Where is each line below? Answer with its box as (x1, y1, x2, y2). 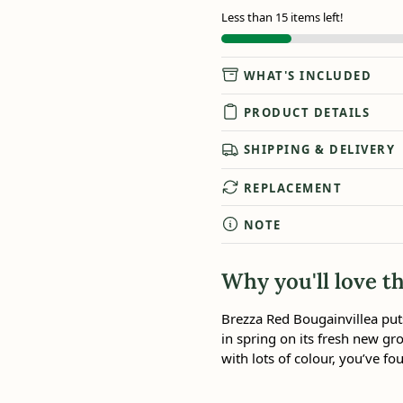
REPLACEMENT (243, 179, 343, 196)
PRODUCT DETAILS (243, 104, 371, 121)
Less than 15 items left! (220, 8, 344, 25)
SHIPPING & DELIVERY (243, 140, 396, 157)
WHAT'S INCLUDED (243, 67, 372, 85)
